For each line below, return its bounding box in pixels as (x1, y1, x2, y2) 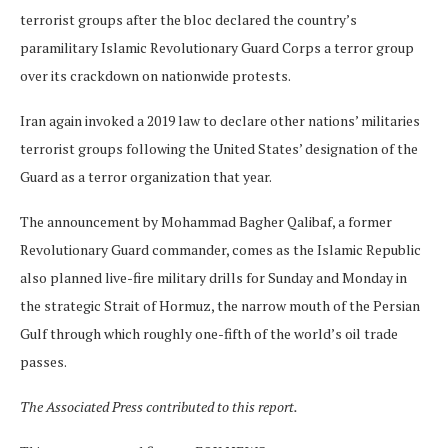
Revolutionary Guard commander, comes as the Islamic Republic (20, 239, 421, 259)
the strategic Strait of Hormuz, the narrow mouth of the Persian (20, 295, 420, 315)
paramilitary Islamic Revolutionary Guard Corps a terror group (20, 37, 414, 57)
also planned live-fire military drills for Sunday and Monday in (20, 267, 407, 287)
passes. (20, 351, 67, 371)
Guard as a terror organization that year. (20, 166, 272, 186)
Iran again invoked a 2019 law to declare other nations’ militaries (20, 110, 420, 130)
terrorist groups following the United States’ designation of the (20, 138, 418, 158)
